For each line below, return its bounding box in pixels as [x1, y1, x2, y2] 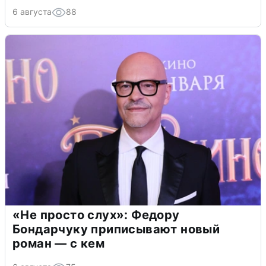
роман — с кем [12, 236, 105, 251]
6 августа [12, 7, 52, 17]
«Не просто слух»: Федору [12, 208, 180, 223]
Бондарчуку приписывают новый [12, 222, 220, 237]
